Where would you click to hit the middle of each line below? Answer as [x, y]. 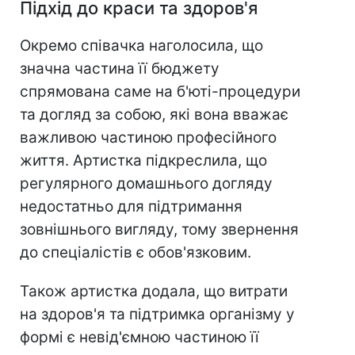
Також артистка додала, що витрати [154, 292]
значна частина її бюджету [120, 69]
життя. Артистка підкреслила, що [143, 161]
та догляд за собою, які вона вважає [154, 115]
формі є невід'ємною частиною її [139, 338]
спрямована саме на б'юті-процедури [160, 92]
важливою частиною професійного [148, 138]
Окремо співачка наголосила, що [141, 46]
